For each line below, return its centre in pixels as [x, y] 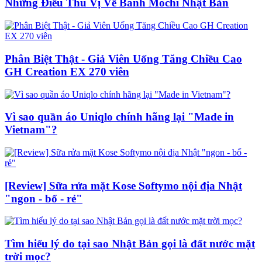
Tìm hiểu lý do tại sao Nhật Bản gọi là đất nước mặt [130, 244]
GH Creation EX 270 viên [67, 71]
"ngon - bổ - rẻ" [44, 198]
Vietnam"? [31, 130]
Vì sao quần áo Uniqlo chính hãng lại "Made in [119, 117]
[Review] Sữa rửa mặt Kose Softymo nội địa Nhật [123, 185]
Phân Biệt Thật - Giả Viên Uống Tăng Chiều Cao [123, 58]
